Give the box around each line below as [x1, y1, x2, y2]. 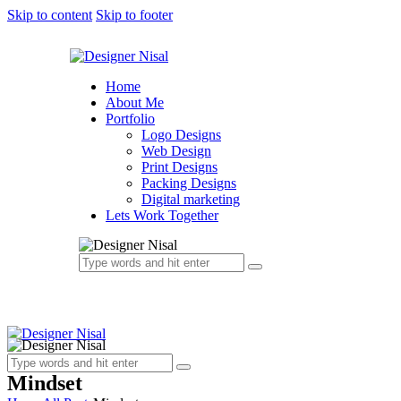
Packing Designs [141, 175, 236, 191]
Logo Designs [141, 127, 221, 142]
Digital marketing [141, 192, 240, 207]
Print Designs [141, 159, 218, 175]
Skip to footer [96, 7, 173, 22]
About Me [106, 95, 164, 110]
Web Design [141, 143, 211, 158]
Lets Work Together [106, 208, 218, 223]
